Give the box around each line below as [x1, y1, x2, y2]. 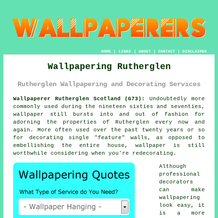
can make [159, 187, 205, 193]
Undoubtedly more [145, 96, 205, 102]
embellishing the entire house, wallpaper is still [13, 143, 205, 149]
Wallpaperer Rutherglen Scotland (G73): [13, 96, 145, 102]
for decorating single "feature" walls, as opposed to [13, 135, 205, 141]
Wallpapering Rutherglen [47, 61, 171, 72]
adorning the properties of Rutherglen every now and [13, 119, 205, 126]
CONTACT [158, 49, 175, 54]
